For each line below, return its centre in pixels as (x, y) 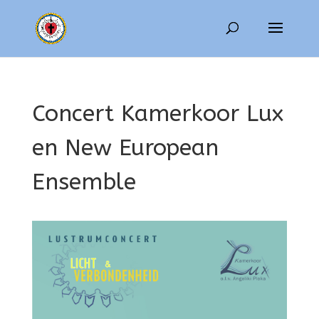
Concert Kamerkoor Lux (157, 114)
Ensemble (84, 182)
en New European (125, 148)
